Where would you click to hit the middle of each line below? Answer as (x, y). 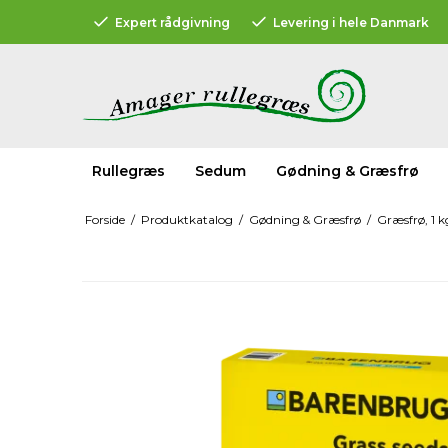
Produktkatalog (186, 219)
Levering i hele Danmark (351, 22)
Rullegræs (128, 171)
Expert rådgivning (172, 22)
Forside (104, 219)
